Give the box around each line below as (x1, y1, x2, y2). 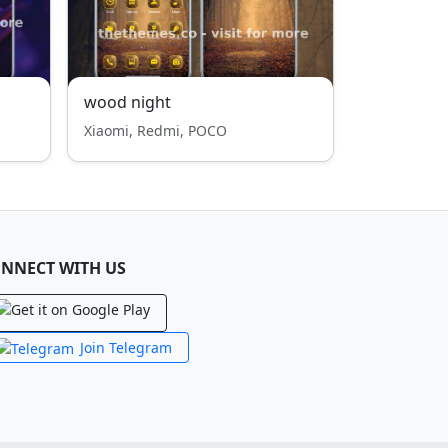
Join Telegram (80, 338, 172, 357)
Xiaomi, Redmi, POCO (84, 121, 227, 140)
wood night (84, 91, 171, 113)
